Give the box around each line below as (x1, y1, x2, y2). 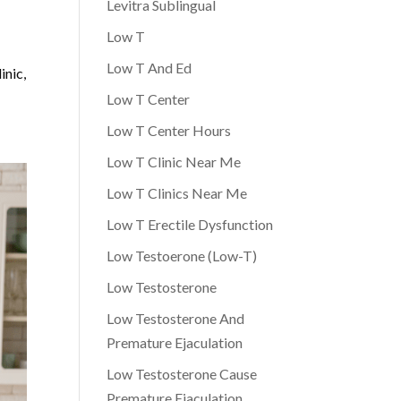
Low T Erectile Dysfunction (107, 216, 274, 233)
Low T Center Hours (107, 122, 232, 139)
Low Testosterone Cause (107, 365, 258, 382)
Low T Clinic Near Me (107, 153, 242, 170)
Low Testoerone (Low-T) (107, 247, 258, 264)
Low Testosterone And (107, 310, 245, 327)
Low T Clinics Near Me (107, 184, 248, 201)
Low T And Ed (107, 59, 192, 76)
